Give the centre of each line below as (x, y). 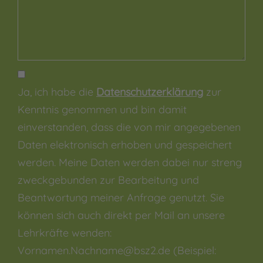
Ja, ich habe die (57, 92)
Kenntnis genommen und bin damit (102, 109)
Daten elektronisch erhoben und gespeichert (125, 144)
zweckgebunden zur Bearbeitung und (108, 180)
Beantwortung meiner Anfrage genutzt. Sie (121, 197)
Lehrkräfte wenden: (65, 232)
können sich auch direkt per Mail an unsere (121, 215)
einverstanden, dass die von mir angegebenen (129, 127)
